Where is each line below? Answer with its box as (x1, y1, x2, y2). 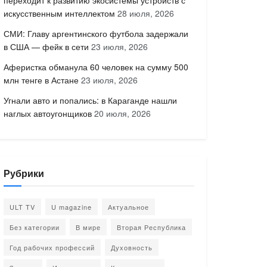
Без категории (10, 222, 60, 232)
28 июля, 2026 (117, 7, 174, 19)
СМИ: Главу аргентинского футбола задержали (4, 27, 188, 39)
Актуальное (108, 202, 149, 212)
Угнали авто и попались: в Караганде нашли (4, 94, 177, 106)
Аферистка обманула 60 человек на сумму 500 (4, 61, 188, 73)
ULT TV (10, 202, 35, 212)
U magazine (51, 202, 92, 212)
